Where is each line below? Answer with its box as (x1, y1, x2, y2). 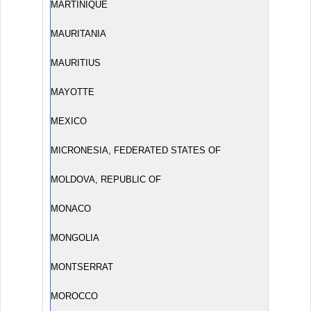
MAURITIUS (51, 58, 101, 68)
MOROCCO (51, 291, 98, 301)
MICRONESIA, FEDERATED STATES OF (51, 145, 221, 155)
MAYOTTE (51, 87, 94, 97)
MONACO (51, 203, 91, 214)
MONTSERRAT (51, 262, 113, 272)
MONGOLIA (51, 233, 99, 243)
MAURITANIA (51, 28, 106, 39)
